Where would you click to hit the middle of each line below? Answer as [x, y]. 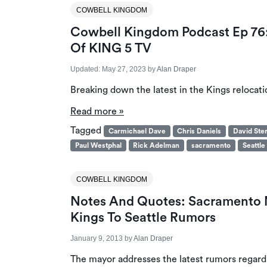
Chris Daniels [199, 131]
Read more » [97, 111]
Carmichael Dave [137, 131]
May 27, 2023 [124, 69]
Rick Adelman [156, 145]
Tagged [87, 130]
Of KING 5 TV [111, 48]
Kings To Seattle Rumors [143, 217]
